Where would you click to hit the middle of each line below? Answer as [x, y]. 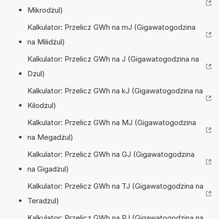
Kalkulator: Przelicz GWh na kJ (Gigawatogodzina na [115, 90]
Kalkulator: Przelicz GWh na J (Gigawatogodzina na [113, 59]
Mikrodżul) [45, 10]
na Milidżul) [46, 42]
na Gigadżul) [48, 169]
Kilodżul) [42, 105]
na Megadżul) [50, 137]
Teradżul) [43, 200]
